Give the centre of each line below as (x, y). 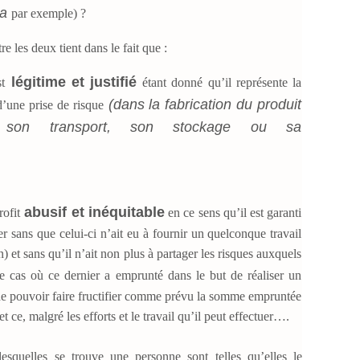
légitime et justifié (71, 82)
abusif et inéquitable (92, 212)
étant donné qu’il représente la (219, 82)
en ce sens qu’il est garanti (233, 212)
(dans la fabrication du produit (202, 104)
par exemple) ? (49, 13)
